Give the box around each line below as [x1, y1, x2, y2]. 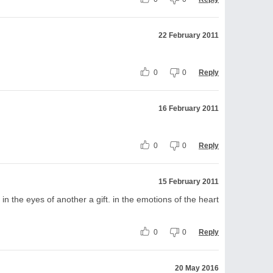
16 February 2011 [158, 104, 219, 113]
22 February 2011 [158, 30, 219, 40]
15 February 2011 [158, 177, 219, 186]
